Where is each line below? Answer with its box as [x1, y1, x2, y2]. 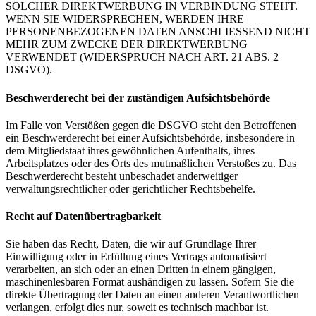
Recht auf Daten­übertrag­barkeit [6, 210, 161, 223]
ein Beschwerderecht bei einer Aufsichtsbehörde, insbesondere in [6, 131, 295, 144]
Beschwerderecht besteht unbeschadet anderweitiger [6, 169, 238, 182]
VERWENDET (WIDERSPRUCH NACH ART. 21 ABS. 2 [6, 51, 279, 63]
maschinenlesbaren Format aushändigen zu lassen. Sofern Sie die [6, 276, 294, 288]
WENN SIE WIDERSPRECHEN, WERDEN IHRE [6, 13, 244, 25]
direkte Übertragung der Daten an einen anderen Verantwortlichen [6, 288, 299, 301]
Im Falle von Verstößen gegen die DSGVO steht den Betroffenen [6, 119, 296, 131]
